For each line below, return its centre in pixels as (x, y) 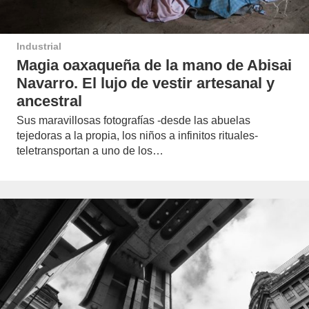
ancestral (49, 101)
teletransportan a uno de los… (90, 151)
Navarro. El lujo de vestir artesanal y (146, 83)
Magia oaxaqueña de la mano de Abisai (154, 65)
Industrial (39, 46)
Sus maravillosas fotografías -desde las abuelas (133, 121)
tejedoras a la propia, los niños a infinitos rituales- (137, 136)
